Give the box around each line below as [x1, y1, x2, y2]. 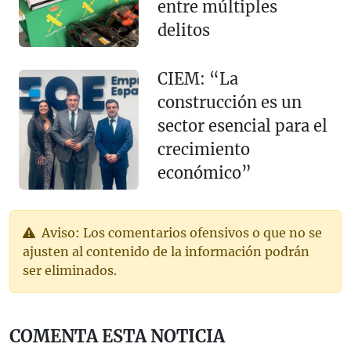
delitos [157, 20, 210, 41]
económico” [157, 163, 251, 183]
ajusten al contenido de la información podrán [23, 244, 309, 260]
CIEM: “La [157, 69, 238, 89]
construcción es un [157, 92, 302, 113]
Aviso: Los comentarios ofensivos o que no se [38, 225, 322, 241]
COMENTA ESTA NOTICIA [9, 326, 225, 348]
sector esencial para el [157, 116, 327, 136]
